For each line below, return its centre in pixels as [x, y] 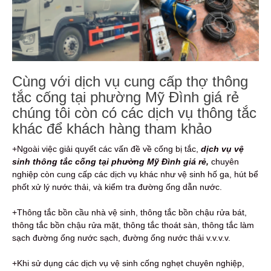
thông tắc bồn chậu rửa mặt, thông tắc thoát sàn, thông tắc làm [133, 225]
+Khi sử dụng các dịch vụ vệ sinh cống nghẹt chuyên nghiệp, [128, 263]
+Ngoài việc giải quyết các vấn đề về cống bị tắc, [106, 149]
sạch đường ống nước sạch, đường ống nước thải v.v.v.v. [121, 237]
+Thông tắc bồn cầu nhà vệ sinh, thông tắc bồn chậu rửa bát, [129, 212]
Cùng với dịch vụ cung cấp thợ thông [130, 81]
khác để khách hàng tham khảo [112, 128]
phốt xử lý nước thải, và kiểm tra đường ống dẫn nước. [117, 187]
